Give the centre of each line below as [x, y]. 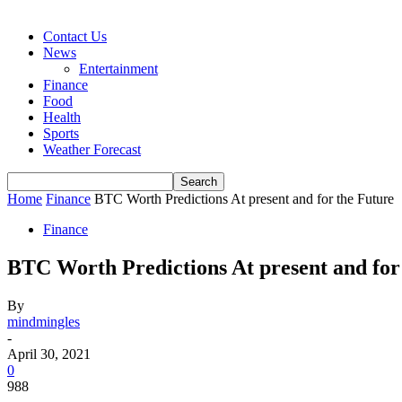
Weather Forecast [92, 149]
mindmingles [44, 321]
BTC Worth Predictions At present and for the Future [244, 199]
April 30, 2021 [49, 354]
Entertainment [118, 69]
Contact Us [75, 36]
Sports [61, 133]
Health [62, 117]
